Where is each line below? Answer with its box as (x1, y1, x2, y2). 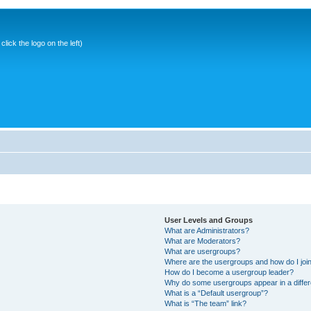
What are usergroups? (164, 247, 240, 255)
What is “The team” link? (164, 299, 246, 308)
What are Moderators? (164, 237, 240, 245)
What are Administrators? (164, 226, 249, 235)
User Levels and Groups (164, 216, 253, 224)
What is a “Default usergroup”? (164, 289, 268, 297)
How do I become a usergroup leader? (164, 268, 294, 276)
